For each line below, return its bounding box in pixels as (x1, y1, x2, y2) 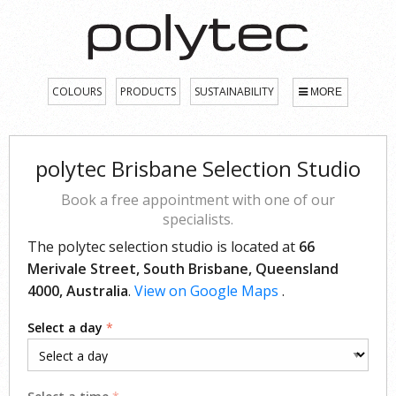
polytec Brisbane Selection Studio (35, 153, 361, 183)
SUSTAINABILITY (194, 83, 274, 99)
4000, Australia (27, 280, 128, 301)
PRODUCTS (120, 83, 176, 99)
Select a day (27, 318, 103, 336)
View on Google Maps (134, 280, 282, 301)
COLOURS (52, 83, 102, 99)
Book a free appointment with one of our (61, 189, 335, 209)
